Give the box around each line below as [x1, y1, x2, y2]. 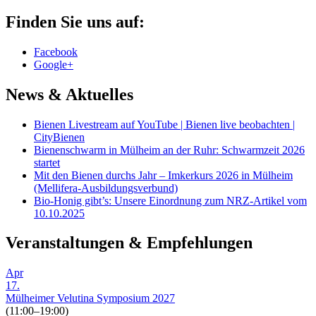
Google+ [34, 58, 73, 71]
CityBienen [34, 130, 85, 143]
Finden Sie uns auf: [6, 12, 145, 31]
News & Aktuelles [6, 85, 133, 104]
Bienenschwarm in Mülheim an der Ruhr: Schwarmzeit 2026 [34, 143, 305, 156]
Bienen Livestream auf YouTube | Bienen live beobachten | [34, 118, 295, 130]
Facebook [34, 45, 78, 58]
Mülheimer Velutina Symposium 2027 [6, 292, 175, 305]
